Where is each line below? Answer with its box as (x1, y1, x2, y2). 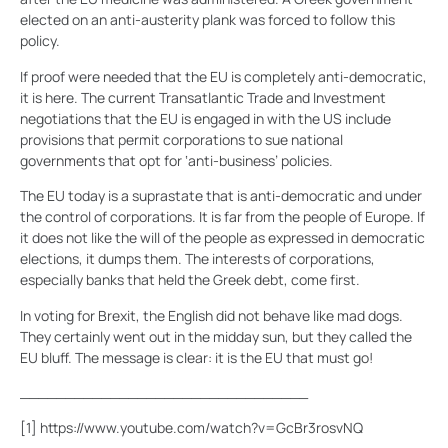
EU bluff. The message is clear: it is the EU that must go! (20, 347, 373, 367)
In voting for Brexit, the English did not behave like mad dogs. (20, 305, 403, 325)
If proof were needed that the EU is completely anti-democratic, (20, 66, 427, 86)
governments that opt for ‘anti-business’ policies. (20, 150, 333, 170)
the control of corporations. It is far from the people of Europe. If (20, 207, 425, 227)
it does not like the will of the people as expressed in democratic (20, 228, 425, 248)
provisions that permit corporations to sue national (20, 129, 343, 149)
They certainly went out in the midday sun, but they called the (20, 326, 412, 346)
